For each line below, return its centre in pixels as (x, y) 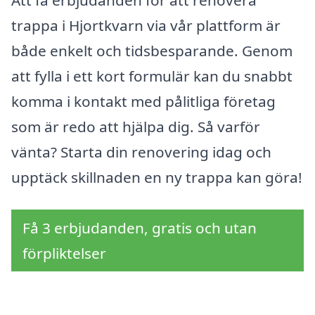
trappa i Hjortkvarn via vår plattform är (146, 26)
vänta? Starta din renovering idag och (141, 152)
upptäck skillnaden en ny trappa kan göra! (157, 178)
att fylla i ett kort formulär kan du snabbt (152, 76)
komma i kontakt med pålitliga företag (143, 102)
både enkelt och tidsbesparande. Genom (152, 51)
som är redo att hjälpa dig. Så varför (136, 127)
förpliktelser (64, 253)
